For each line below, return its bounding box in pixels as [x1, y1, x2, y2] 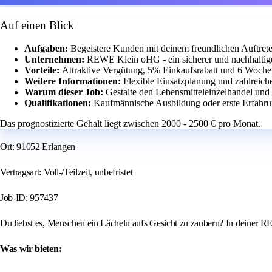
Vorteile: [24, 65, 62, 76]
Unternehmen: [24, 54, 87, 65]
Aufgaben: [24, 43, 70, 54]
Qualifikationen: [24, 98, 93, 109]
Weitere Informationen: [24, 76, 123, 87]
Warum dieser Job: [24, 87, 106, 98]
